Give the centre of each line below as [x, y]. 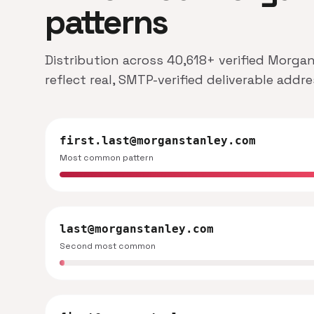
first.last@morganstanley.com [158, 141]
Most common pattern [107, 158]
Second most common [108, 246]
